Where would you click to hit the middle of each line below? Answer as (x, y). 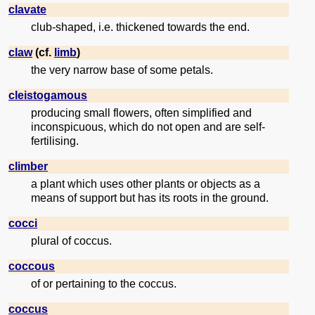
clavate (27, 10)
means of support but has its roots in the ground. (150, 198)
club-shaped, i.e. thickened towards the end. (140, 27)
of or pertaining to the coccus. (104, 284)
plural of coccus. (71, 241)
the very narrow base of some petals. (122, 70)
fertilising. (55, 141)
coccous (32, 266)
